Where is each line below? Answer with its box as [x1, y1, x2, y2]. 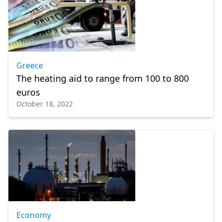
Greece [16, 60, 43, 71]
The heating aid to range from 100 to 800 [16, 72, 189, 84]
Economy [16, 210, 51, 221]
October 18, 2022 [16, 99, 73, 109]
